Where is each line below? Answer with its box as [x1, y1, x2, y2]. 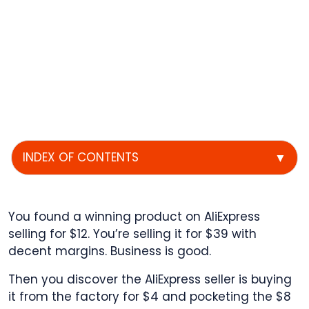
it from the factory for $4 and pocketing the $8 [8, 288, 291, 306]
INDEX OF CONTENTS [23, 149, 139, 166]
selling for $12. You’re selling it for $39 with [8, 226, 257, 243]
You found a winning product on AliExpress [8, 208, 260, 226]
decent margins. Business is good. [8, 243, 211, 260]
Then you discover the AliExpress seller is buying [8, 271, 292, 288]
